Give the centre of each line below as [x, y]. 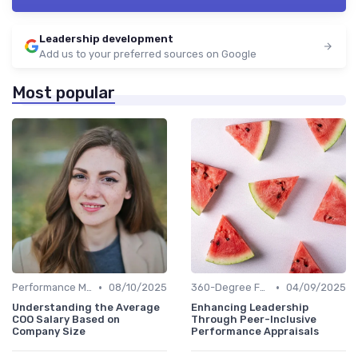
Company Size [49, 332]
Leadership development [106, 39]
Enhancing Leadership [250, 308]
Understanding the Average [86, 308]
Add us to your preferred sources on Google [148, 54]
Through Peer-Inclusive [254, 320]
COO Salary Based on [66, 320]
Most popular [64, 93]
